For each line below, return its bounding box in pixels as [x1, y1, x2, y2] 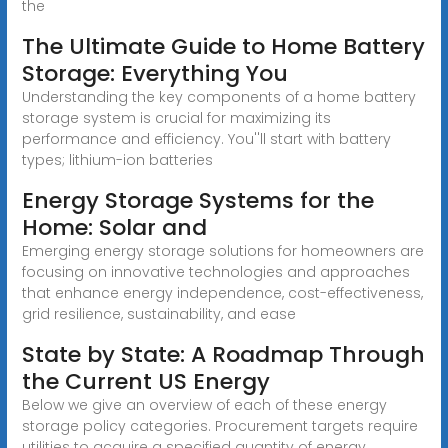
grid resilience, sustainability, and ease [21, 303, 296, 324]
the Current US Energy [21, 365, 270, 397]
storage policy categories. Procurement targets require [21, 415, 418, 436]
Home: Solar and [21, 211, 207, 243]
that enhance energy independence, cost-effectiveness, [21, 282, 423, 303]
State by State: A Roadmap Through [21, 338, 425, 370]
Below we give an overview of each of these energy [21, 394, 387, 415]
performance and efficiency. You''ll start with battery [21, 128, 391, 149]
